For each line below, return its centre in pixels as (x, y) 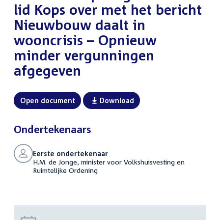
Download (117, 100)
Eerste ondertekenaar (70, 153)
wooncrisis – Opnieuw (85, 40)
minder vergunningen (84, 55)
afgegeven (47, 70)
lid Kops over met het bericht (108, 9)
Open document (47, 100)
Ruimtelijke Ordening (65, 170)
